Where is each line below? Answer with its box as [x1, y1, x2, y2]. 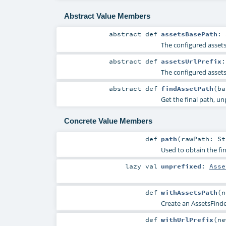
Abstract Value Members [64, 11, 150, 20]
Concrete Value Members [64, 117, 152, 126]
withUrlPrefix [160, 215, 213, 224]
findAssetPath [160, 84, 213, 92]
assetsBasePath [160, 29, 217, 38]
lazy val [125, 162, 158, 171]
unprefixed [160, 162, 201, 171]
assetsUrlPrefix [160, 56, 221, 65]
